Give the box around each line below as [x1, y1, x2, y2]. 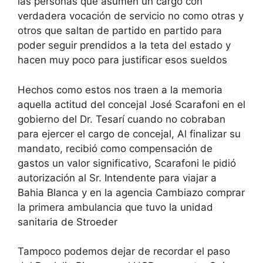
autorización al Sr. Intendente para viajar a [18, 171, 217, 184]
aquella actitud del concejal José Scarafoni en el [18, 98, 245, 110]
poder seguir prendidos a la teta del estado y [18, 39, 231, 52]
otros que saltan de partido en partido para [18, 25, 222, 37]
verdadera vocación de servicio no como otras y [18, 10, 244, 22]
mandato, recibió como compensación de [18, 142, 213, 154]
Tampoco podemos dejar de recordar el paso [18, 245, 230, 258]
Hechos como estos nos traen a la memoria [18, 83, 222, 96]
